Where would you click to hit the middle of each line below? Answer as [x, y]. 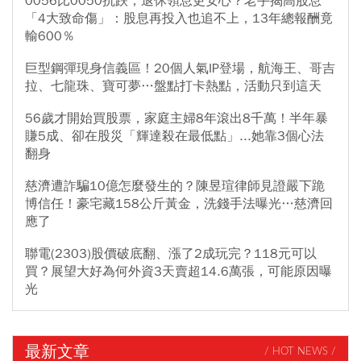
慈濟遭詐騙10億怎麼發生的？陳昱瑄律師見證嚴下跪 [175, 186]
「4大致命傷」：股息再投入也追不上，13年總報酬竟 [179, 18]
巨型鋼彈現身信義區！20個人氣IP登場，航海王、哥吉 [180, 68]
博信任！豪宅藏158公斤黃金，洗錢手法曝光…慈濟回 [179, 203]
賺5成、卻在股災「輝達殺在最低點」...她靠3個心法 [174, 136]
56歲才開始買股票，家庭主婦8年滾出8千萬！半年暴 [176, 118]
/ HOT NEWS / [300, 352]
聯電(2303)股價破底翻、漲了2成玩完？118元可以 [171, 253]
